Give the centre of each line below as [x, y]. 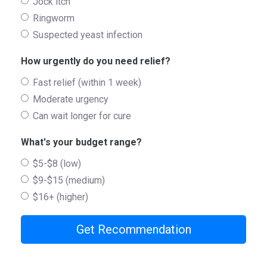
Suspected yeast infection [88, 35]
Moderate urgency [71, 100]
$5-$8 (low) [57, 164]
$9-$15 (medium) [69, 181]
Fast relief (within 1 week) [87, 83]
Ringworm [54, 18]
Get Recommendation [133, 230]
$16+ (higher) [60, 197]
